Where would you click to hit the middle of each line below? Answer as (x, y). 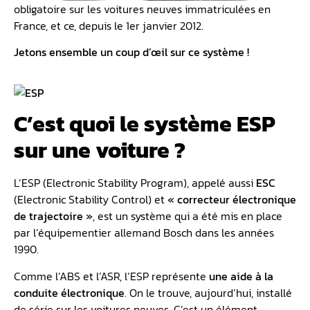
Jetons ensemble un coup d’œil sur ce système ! (131, 52)
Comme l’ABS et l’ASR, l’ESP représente (111, 276)
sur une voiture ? (100, 151)
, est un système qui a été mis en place (188, 216)
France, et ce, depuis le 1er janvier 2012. (109, 26)
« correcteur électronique (232, 200)
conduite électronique (69, 292)
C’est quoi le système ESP (145, 124)
